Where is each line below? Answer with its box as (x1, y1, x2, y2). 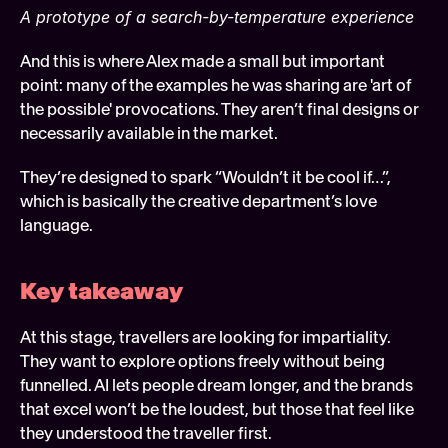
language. (20, 215, 93, 236)
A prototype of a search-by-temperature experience (20, 7, 414, 28)
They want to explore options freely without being (20, 351, 385, 372)
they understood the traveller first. (20, 423, 275, 444)
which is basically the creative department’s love (20, 191, 377, 212)
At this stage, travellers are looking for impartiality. (20, 327, 391, 348)
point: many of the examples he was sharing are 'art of (20, 75, 411, 96)
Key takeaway (20, 277, 187, 306)
